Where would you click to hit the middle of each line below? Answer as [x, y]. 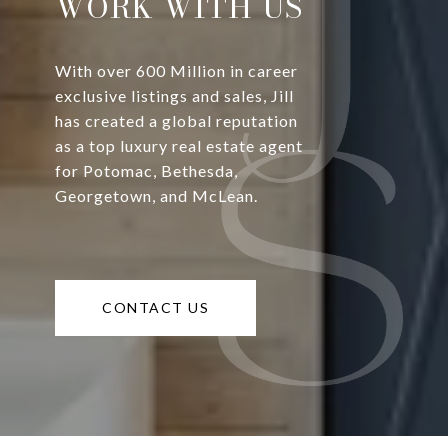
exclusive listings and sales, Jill [174, 96]
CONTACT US [155, 308]
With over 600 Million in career [176, 71]
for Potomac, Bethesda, [146, 171]
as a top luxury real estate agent [179, 146]
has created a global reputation [176, 121]
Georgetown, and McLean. [156, 196]
